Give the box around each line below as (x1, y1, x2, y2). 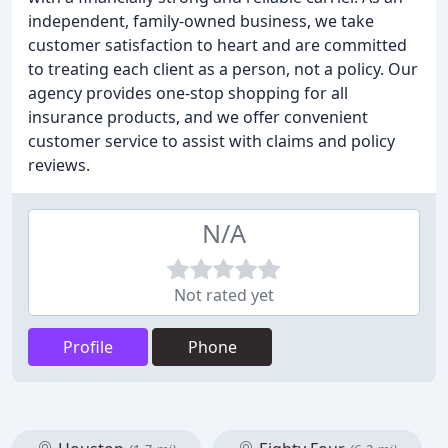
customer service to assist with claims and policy (28, 130, 395, 152)
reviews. (28, 154, 90, 176)
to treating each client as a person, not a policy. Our (28, 58, 418, 80)
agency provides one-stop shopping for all (28, 82, 348, 104)
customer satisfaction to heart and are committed (28, 34, 407, 56)
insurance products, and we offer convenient (28, 106, 368, 128)
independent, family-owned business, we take (28, 10, 374, 32)
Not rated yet (174, 284, 274, 306)
